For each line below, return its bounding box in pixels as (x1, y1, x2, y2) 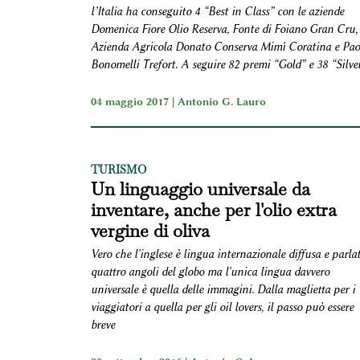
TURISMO (90, 162, 146, 177)
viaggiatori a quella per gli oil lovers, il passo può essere (90, 300, 354, 314)
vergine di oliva (90, 219, 210, 242)
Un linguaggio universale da (90, 177, 310, 200)
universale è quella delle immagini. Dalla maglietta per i (90, 282, 355, 297)
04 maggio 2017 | (90, 94, 178, 108)
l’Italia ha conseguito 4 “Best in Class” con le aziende (90, 4, 344, 18)
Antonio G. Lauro (177, 94, 266, 108)
